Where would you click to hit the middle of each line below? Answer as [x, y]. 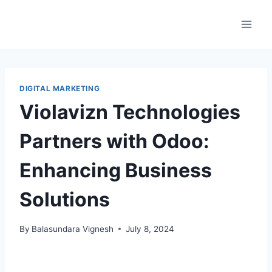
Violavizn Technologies [130, 112]
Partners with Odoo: [114, 141]
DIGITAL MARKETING [60, 88]
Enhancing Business [116, 170]
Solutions [65, 199]
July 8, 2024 [150, 229]
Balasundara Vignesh [73, 229]
